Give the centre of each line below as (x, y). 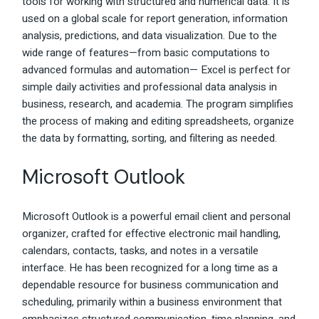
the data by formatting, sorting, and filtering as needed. (150, 138)
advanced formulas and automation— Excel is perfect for (157, 70)
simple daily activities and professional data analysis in (150, 87)
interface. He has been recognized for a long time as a (150, 268)
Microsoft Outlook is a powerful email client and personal (157, 217)
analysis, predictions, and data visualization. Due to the (150, 36)
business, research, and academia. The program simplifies (158, 104)
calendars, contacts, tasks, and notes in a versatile (141, 251)
